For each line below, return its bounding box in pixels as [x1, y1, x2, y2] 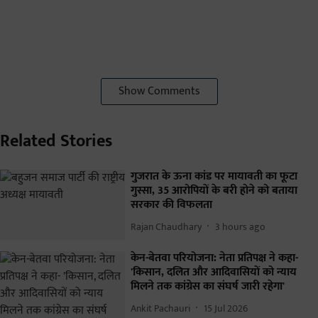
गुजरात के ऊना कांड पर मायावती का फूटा [131, 167, 297, 187]
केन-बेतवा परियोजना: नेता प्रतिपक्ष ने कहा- [131, 248, 298, 268]
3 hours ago [215, 218, 265, 235]
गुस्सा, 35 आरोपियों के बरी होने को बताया [131, 181, 297, 201]
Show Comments [118, 82, 200, 102]
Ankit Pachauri [131, 300, 190, 317]
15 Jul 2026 [204, 300, 248, 317]
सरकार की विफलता [131, 195, 212, 215]
